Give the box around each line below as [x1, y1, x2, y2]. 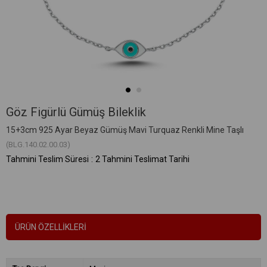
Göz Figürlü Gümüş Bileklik [6, 105, 146, 120]
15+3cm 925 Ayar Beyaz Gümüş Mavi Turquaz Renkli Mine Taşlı [6, 125, 244, 135]
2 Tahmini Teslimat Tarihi [95, 154, 190, 164]
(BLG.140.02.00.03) [6, 140, 70, 150]
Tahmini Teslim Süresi [6, 154, 89, 164]
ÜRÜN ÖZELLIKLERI [15, 222, 86, 232]
